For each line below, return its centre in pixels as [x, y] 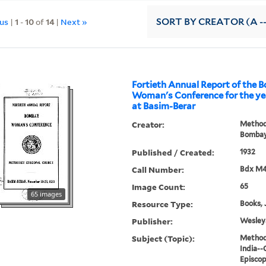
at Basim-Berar [164, 107]
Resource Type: [163, 204]
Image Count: [159, 187]
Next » [74, 21]
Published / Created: [173, 153]
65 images [47, 194]
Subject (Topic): [164, 239]
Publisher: [153, 221]
